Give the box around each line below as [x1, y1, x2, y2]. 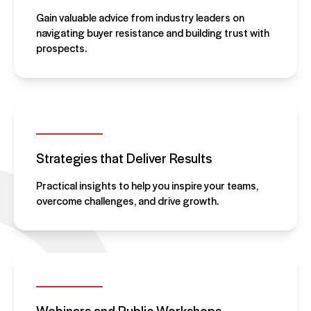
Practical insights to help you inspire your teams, [36, 178, 258, 192]
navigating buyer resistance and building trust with [36, 25, 269, 40]
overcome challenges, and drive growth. [36, 193, 219, 208]
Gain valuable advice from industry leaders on [36, 10, 244, 24]
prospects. [36, 40, 87, 55]
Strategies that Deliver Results [36, 149, 212, 167]
